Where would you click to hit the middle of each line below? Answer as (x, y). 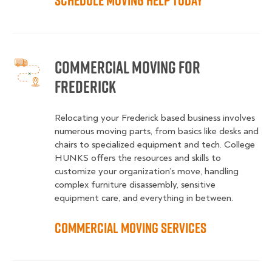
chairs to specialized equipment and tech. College (155, 145)
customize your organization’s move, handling (147, 172)
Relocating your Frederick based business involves (155, 118)
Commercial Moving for (127, 67)
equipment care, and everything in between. (144, 198)
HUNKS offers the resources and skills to (138, 158)
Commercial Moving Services (131, 228)
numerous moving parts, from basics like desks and (157, 131)
